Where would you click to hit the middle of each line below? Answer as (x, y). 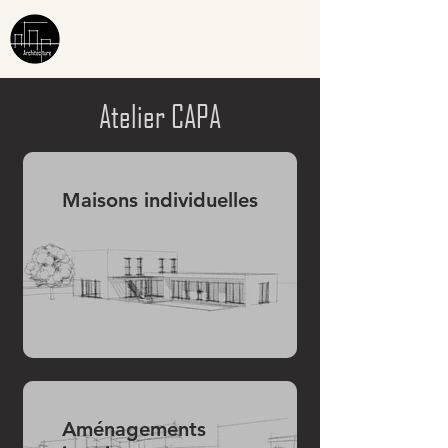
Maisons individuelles (160, 200)
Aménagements (134, 428)
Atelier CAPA (160, 116)
